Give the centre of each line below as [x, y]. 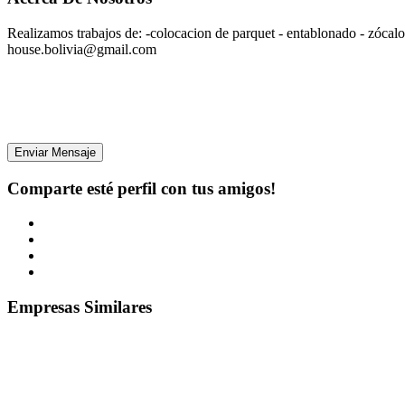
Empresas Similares [80, 307]
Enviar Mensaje [55, 152]
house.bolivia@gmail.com [82, 49]
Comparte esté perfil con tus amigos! [141, 188]
